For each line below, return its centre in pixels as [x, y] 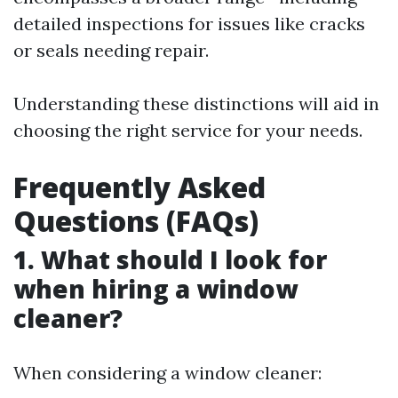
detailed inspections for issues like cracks [189, 24]
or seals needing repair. [111, 50]
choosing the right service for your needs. [188, 130]
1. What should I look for [170, 259]
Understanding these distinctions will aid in [196, 103]
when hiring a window [155, 289]
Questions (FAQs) [136, 221]
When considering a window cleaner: [167, 373]
